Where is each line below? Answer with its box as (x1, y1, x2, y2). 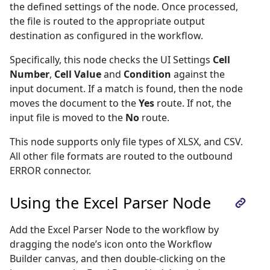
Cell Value (54, 67, 101, 81)
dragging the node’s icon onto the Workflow (10, 237, 212, 251)
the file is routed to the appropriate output (10, 14, 205, 28)
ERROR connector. (10, 164, 91, 177)
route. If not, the (154, 96, 231, 110)
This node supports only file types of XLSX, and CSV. (10, 135, 243, 148)
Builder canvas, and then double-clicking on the (10, 252, 225, 265)
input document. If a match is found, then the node (10, 82, 243, 95)
